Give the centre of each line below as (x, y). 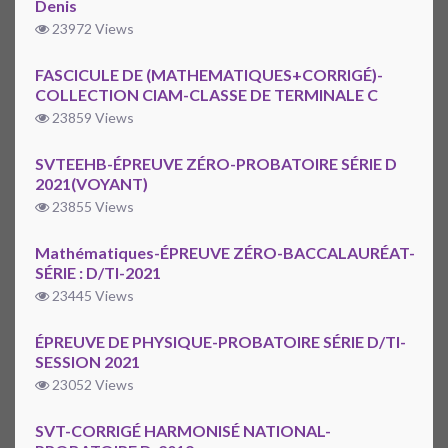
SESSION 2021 (87, 362)
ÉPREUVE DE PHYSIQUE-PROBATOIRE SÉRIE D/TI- (220, 342)
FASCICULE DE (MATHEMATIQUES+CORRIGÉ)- (209, 75)
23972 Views (91, 29)
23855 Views (91, 207)
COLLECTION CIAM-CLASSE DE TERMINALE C (206, 95)
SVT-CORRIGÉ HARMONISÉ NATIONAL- (183, 431)
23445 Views (91, 296)
